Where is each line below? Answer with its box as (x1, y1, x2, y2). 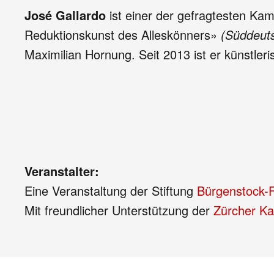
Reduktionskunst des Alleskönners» (24, 26, 221, 43)
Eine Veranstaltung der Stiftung (24, 182, 197, 199)
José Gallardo (24, 6, 109, 24)
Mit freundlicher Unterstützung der (24, 201, 213, 219)
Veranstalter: (24, 162, 99, 180)
